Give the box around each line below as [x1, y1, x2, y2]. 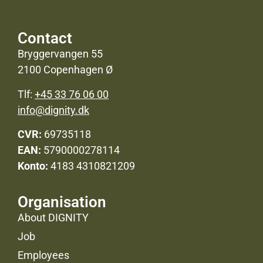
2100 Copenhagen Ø [18, 63, 113, 76]
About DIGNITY [18, 211, 89, 224]
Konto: [18, 160, 50, 173]
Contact [18, 29, 72, 48]
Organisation [18, 193, 106, 211]
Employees [18, 248, 69, 261]
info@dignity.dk [18, 103, 89, 116]
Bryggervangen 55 [18, 48, 103, 60]
